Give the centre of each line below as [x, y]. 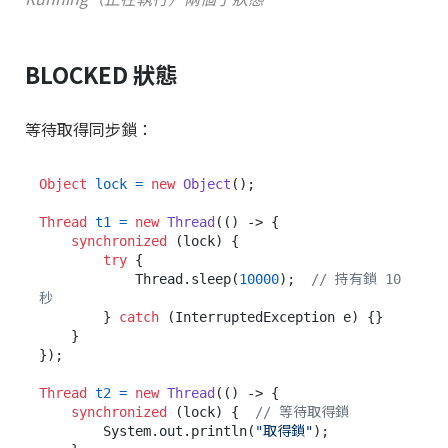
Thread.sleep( [187, 278]
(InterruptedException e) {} [271, 316]
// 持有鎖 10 [356, 278]
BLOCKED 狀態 [101, 74]
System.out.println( [179, 430]
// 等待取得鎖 [302, 411]
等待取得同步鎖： [89, 128]
